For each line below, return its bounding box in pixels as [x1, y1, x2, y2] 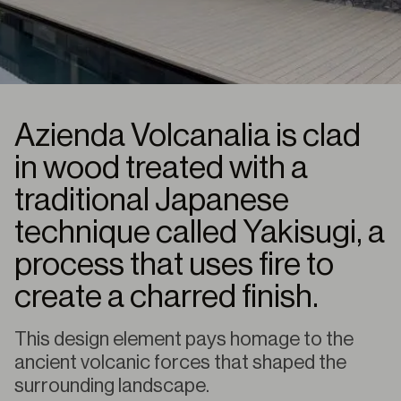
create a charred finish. [14, 281, 319, 313]
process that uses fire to [14, 249, 334, 281]
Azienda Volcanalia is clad [14, 120, 361, 152]
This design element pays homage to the [14, 329, 354, 349]
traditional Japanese [14, 184, 289, 217]
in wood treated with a [14, 152, 308, 184]
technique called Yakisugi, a [14, 217, 385, 249]
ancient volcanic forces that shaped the [14, 353, 346, 372]
